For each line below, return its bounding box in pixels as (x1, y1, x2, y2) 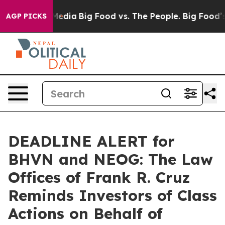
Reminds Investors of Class (8, 186, 217, 205)
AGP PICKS (6, 12, 47, 21)
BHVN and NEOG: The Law (8, 150, 213, 169)
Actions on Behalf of (8, 204, 163, 223)
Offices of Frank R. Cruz (8, 168, 190, 187)
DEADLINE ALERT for (8, 132, 175, 151)
